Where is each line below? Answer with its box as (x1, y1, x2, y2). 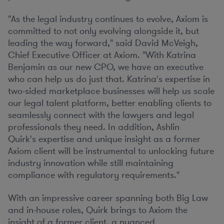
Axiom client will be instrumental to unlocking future (8, 145, 214, 157)
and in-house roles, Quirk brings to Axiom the (8, 204, 187, 216)
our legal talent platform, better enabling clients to (8, 97, 211, 109)
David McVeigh (135, 37, 195, 49)
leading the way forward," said (8, 37, 132, 49)
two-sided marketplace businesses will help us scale (8, 85, 214, 97)
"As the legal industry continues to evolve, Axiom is (8, 13, 208, 25)
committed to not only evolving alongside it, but (8, 25, 199, 37)
